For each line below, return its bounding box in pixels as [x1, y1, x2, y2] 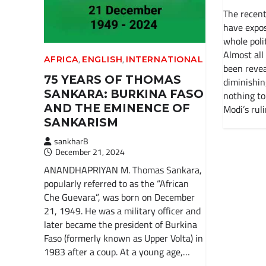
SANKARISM [43, 116, 118, 130]
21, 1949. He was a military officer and [43, 204, 201, 218]
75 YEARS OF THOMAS [43, 73, 181, 87]
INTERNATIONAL [126, 54, 204, 65]
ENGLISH [82, 54, 123, 65]
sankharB [53, 135, 88, 148]
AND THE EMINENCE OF [43, 102, 190, 116]
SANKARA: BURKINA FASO [43, 87, 204, 102]
